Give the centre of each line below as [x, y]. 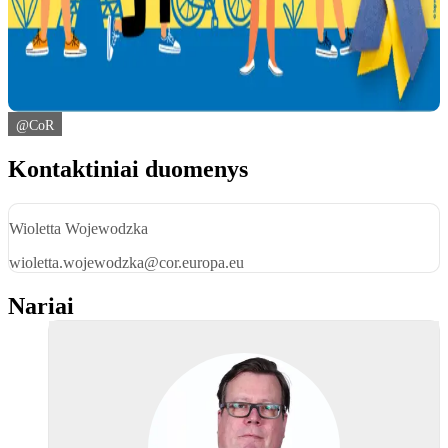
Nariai [41, 306]
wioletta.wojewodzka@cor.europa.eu [126, 263]
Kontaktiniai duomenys [128, 169]
